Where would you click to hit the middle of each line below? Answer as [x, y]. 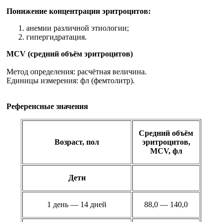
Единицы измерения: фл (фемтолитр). [71, 80]
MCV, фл [166, 151]
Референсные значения [47, 106]
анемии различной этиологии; [78, 28]
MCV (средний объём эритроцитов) [70, 54]
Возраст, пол [77, 142]
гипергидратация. [56, 37]
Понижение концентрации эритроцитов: [79, 11]
